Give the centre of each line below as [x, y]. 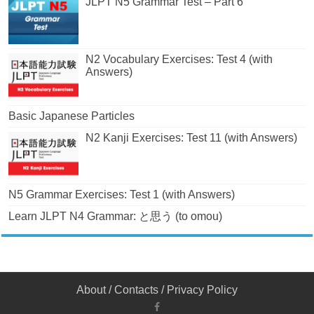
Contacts [136, 289]
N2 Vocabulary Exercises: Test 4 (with [179, 59]
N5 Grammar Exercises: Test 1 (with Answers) [122, 194]
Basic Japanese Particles [72, 116]
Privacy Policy [202, 289]
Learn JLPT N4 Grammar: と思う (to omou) [116, 216]
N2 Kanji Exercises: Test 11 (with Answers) [192, 137]
